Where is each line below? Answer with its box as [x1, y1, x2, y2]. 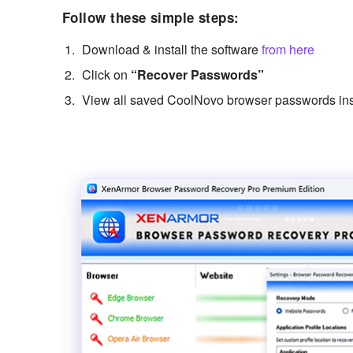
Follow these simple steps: [62, 7, 240, 27]
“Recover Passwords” [131, 65, 264, 84]
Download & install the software [82, 39, 262, 58]
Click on [82, 65, 131, 84]
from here [262, 39, 314, 58]
